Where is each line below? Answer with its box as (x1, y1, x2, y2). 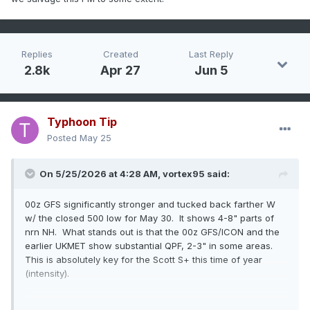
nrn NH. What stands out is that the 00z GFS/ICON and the (25, 226, 280, 238)
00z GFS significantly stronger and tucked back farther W (25, 199, 275, 210)
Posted (47, 132, 80, 144)
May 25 (80, 132, 111, 144)
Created (102, 48, 138, 60)
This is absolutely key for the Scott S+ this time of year (25, 254, 262, 266)
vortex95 (163, 168, 205, 180)
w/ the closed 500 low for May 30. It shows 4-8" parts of (25, 212, 274, 224)
